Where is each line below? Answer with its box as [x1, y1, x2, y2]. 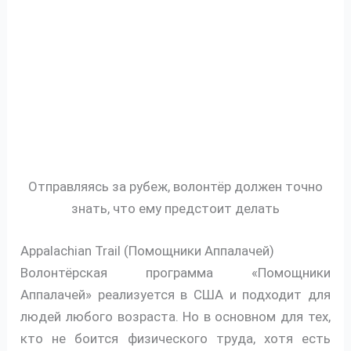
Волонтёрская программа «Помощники [20, 264, 331, 280]
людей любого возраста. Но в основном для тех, [20, 308, 331, 324]
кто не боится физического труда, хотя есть [20, 330, 331, 346]
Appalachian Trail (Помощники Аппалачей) [20, 242, 275, 259]
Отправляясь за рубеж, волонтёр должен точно [28, 179, 323, 195]
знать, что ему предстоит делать [71, 201, 280, 217]
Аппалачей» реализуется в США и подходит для [20, 286, 331, 302]
